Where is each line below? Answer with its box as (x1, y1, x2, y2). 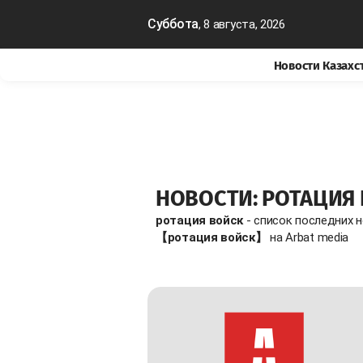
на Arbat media (267, 229, 348, 245)
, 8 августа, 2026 (198, 17, 285, 32)
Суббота (147, 16, 199, 32)
